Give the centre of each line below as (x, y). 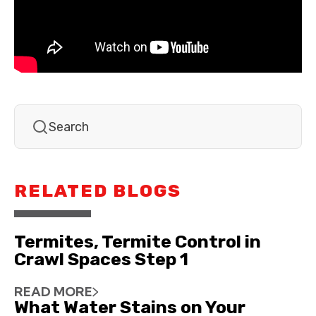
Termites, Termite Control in (138, 242)
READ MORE (53, 292)
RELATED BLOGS (98, 191)
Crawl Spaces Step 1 (101, 260)
